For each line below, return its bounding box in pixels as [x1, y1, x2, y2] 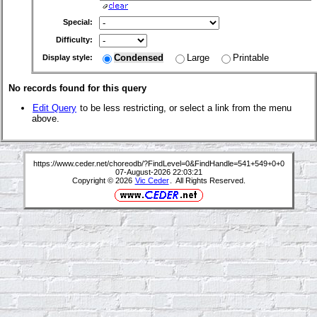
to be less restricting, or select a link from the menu [77, 103, 292, 114]
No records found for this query [8, 82, 146, 93]
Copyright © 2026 [71, 175, 134, 185]
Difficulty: [56, 35, 95, 45]
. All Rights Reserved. [169, 175, 246, 185]
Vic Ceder [134, 175, 169, 185]
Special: [63, 18, 95, 27]
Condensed [114, 52, 163, 64]
